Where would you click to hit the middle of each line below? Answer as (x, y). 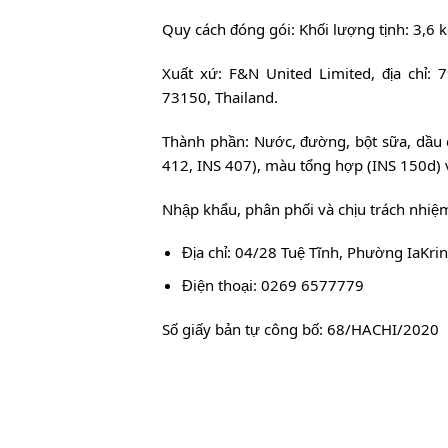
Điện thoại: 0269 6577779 (272, 285)
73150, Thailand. (220, 97)
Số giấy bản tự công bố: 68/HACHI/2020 (300, 329)
